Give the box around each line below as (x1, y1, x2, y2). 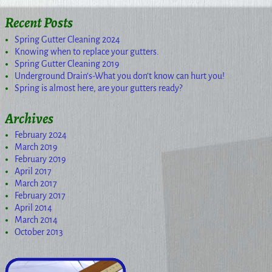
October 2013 (15, 227, 63, 237)
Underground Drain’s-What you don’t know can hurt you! (15, 70, 225, 81)
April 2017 (15, 166, 52, 177)
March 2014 (15, 215, 58, 225)
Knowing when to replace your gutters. (15, 46, 159, 56)
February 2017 (15, 191, 66, 201)
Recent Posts (5, 13, 73, 33)
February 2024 (15, 130, 67, 140)
